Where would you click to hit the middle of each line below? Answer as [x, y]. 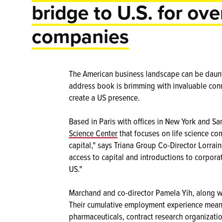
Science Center [93, 133]
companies [80, 36]
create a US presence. [104, 97]
